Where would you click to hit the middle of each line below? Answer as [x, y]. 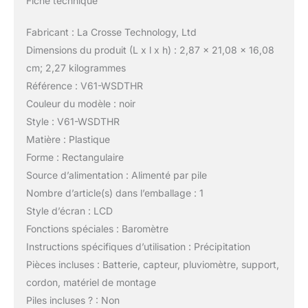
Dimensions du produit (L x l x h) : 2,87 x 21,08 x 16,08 [150, 50]
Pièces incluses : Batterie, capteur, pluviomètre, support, [152, 265]
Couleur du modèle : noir [80, 104]
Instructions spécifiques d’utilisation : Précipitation [138, 247]
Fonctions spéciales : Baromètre [97, 229]
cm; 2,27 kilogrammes [76, 68]
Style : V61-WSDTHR [73, 122]
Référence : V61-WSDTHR [84, 86]
